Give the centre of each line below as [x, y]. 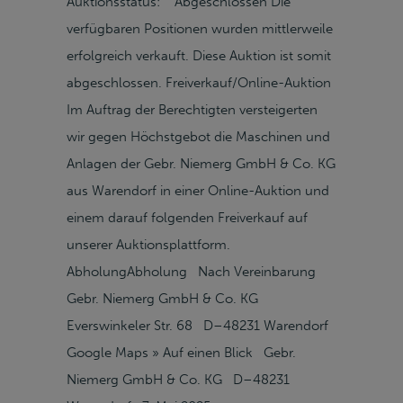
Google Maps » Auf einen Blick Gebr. [181, 353]
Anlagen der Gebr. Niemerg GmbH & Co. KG [201, 164]
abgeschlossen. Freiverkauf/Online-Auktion [199, 83]
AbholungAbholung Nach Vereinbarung [195, 272]
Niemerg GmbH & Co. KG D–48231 [178, 380]
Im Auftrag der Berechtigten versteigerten [192, 110]
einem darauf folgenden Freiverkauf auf [187, 218]
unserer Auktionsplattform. [148, 245]
